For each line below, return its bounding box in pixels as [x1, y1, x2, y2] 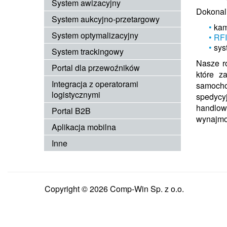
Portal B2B [52, 105, 91, 117]
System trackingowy [52, 46, 124, 57]
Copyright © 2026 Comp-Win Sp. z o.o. [45, 183, 184, 195]
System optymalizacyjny [52, 29, 138, 41]
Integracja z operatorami [52, 78, 138, 90]
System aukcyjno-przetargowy [52, 13, 160, 25]
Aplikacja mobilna [52, 121, 116, 133]
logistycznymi [52, 89, 100, 100]
